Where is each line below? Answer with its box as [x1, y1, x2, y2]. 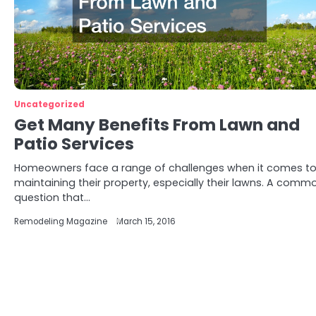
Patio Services [14, 133, 134, 155]
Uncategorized [14, 99, 85, 110]
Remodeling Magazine [14, 216, 107, 227]
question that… [14, 190, 90, 205]
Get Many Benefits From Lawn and [14, 114, 300, 136]
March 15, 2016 [116, 216, 176, 227]
